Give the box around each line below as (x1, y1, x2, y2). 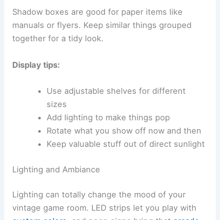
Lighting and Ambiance (12, 164, 101, 174)
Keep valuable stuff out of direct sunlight (46, 138, 205, 149)
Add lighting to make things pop (46, 112, 170, 122)
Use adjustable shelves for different (46, 85, 186, 96)
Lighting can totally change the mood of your (12, 190, 186, 200)
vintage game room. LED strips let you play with (12, 203, 197, 213)
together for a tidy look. (12, 33, 104, 44)
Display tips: (12, 59, 60, 70)
